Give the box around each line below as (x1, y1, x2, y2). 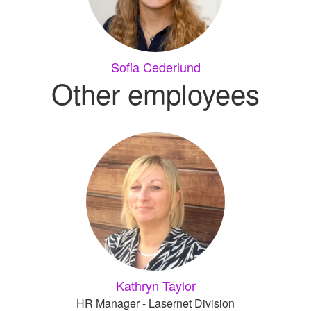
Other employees (51, 73, 260, 112)
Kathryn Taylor (115, 276, 196, 294)
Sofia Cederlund (110, 58, 201, 76)
